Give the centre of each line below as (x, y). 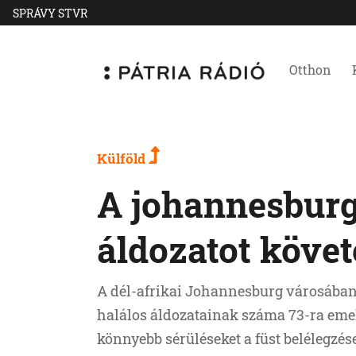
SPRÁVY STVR (50, 13)
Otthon (310, 70)
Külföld (123, 159)
